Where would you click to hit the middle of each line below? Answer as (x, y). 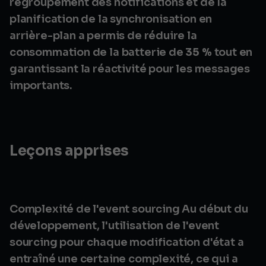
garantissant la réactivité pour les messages (130, 69)
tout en (232, 52)
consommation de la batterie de (98, 52)
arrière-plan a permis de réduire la (103, 36)
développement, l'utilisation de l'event (114, 226)
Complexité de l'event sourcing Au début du (129, 209)
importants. (41, 85)
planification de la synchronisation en (111, 19)
